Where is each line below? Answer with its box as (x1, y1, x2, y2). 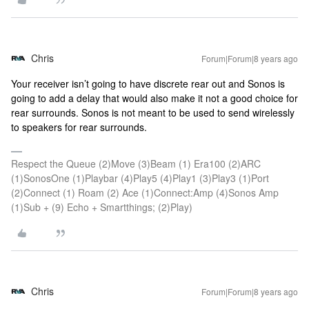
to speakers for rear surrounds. (11, 120, 147, 134)
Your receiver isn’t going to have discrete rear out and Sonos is (11, 77, 285, 90)
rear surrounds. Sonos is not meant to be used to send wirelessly (11, 106, 295, 119)
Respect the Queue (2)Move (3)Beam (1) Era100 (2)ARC (11, 157, 261, 170)
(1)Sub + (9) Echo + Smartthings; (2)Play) (11, 200, 192, 214)
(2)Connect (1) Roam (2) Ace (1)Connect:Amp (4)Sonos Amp (11, 186, 279, 199)
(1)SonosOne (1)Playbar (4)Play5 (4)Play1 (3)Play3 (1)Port (11, 171, 269, 185)
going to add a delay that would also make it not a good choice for (11, 91, 298, 105)
